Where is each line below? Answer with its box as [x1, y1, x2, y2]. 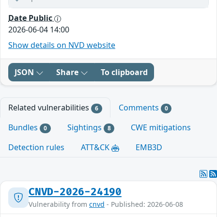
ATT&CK [81, 142, 111, 153]
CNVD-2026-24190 [29, 186, 122, 199]
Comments [118, 102, 161, 113]
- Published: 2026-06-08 [105, 200, 183, 209]
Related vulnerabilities [8, 102, 91, 113]
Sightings [67, 122, 104, 133]
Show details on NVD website [8, 40, 115, 51]
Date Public [8, 13, 54, 24]
